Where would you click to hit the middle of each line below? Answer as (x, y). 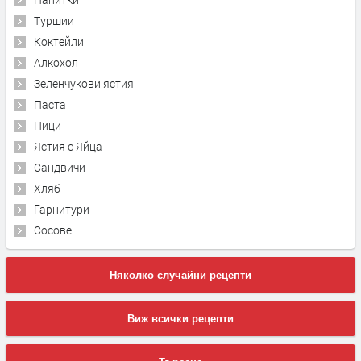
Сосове (53, 230)
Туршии (54, 21)
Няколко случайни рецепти (180, 276)
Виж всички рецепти (180, 319)
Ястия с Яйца (68, 147)
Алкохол (56, 63)
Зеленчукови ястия (84, 84)
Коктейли (59, 42)
